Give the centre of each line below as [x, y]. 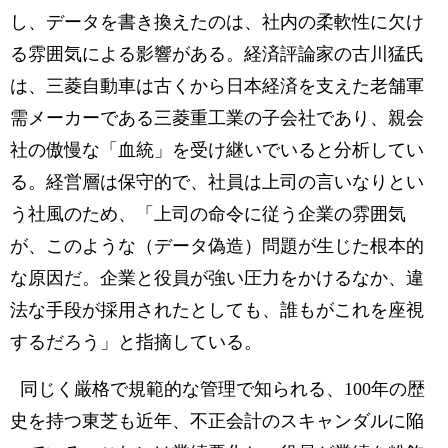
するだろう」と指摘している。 [136, 342]
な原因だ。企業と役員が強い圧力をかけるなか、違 [217, 278]
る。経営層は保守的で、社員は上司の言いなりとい [217, 182]
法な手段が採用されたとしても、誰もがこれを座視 [217, 310]
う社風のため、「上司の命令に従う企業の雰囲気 [208, 214]
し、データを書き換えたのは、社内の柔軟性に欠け [217, 22]
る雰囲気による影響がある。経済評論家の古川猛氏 [217, 54]
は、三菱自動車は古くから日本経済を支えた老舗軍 [217, 86]
